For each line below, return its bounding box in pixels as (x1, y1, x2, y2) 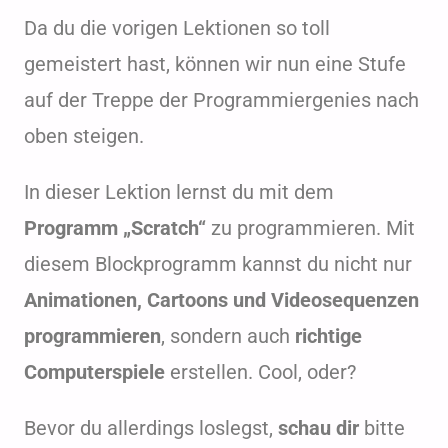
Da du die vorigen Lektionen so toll (23, 15, 330, 40)
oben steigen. (23, 123, 149, 148)
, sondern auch (160, 323, 295, 348)
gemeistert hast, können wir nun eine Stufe (23, 51, 406, 76)
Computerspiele (23, 359, 165, 384)
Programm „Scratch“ (23, 215, 206, 240)
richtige (294, 323, 362, 348)
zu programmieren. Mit (205, 215, 415, 240)
